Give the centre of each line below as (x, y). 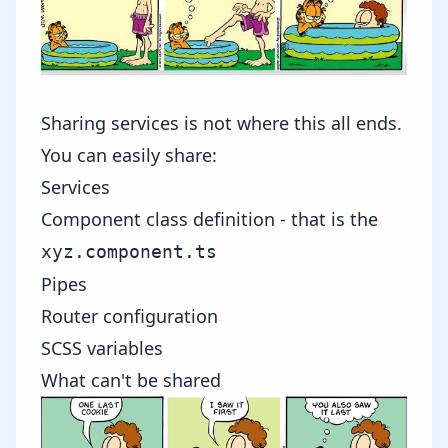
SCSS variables (102, 348)
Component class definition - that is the (209, 219)
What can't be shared (131, 380)
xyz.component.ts (129, 252)
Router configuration (129, 316)
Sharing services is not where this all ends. (221, 123)
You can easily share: (129, 155)
